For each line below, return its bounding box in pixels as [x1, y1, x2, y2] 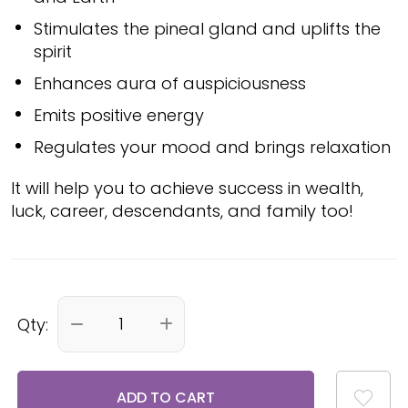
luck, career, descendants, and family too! [11, 199, 353, 223]
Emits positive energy [34, 104, 204, 127]
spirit [34, 40, 72, 64]
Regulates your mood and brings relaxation [34, 136, 391, 159]
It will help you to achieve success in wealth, [11, 177, 363, 200]
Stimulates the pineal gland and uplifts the [34, 17, 381, 41]
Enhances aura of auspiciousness [34, 72, 306, 96]
